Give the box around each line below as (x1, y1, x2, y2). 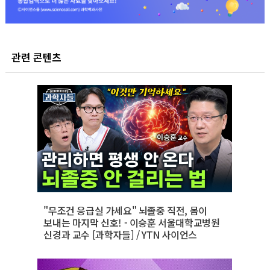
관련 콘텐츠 (11, 49, 61, 64)
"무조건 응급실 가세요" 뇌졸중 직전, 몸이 (43, 203, 207, 218)
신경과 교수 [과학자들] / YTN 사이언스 (43, 227, 197, 242)
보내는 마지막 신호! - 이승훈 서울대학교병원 (43, 215, 220, 230)
